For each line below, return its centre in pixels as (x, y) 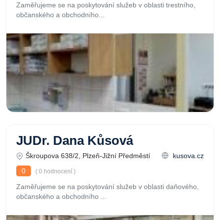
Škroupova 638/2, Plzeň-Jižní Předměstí (88, 156)
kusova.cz (187, 156)
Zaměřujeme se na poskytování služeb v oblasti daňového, (108, 187)
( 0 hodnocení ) (55, 171)
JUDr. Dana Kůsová (75, 140)
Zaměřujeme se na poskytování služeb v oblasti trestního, (106, 5)
